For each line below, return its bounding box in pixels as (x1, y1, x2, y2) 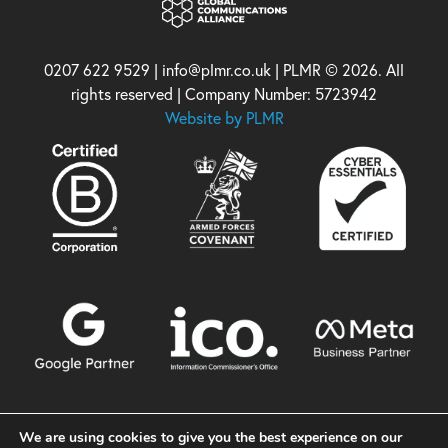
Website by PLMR (164, 107, 284, 128)
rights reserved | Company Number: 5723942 (71, 83, 377, 104)
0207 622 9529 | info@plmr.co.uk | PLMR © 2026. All (44, 59, 404, 80)
